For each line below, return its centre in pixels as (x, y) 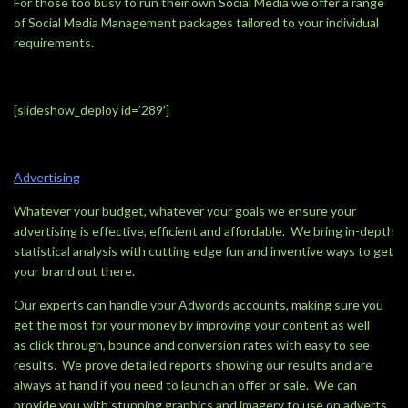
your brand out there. (74, 271)
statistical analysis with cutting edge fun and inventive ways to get (204, 251)
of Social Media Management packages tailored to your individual (196, 22)
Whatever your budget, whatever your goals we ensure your (185, 211)
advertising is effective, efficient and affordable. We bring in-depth (204, 231)
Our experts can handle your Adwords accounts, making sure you (199, 305)
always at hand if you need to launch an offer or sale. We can (185, 385)
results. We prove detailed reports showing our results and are (193, 365)
